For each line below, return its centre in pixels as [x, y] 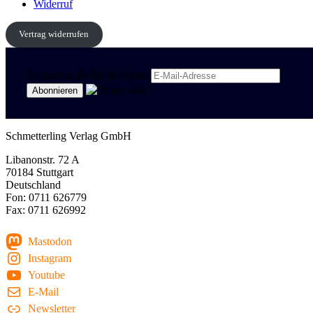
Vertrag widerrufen [54, 34]
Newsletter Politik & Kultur [87, 75]
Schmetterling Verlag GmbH [68, 136]
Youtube [46, 275]
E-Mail [43, 292]
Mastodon [50, 242]
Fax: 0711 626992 [46, 210]
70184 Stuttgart [39, 173]
